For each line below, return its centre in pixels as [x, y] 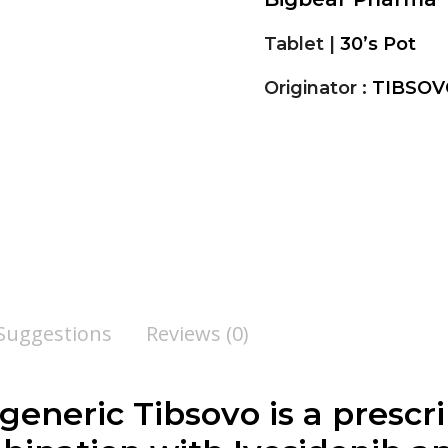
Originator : [318, 88]
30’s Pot [378, 44]
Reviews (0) [197, 334]
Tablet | [302, 44]
